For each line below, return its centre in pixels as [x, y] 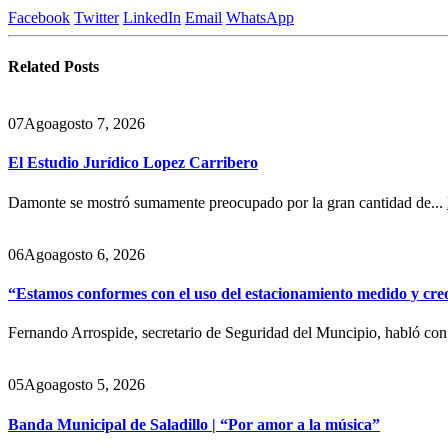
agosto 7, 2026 [98, 124]
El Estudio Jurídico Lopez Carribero [133, 163]
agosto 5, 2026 [98, 385]
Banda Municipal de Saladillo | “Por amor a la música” [194, 424]
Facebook [39, 17]
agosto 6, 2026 [98, 254]
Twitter [96, 17]
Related [36, 66]
